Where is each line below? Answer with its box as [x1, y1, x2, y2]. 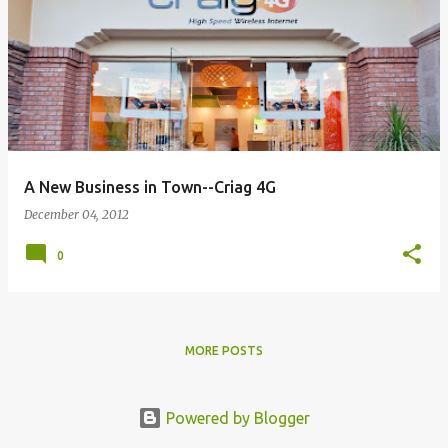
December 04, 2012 [24, 207, 129, 222]
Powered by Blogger [162, 409, 310, 427]
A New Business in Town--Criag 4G [24, 178, 276, 196]
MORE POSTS [185, 344, 263, 357]
